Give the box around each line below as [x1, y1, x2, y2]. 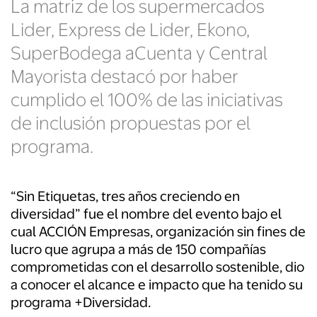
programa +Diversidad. [11, 294, 151, 311]
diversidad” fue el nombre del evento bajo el [11, 206, 282, 223]
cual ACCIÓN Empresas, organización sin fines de [11, 224, 306, 241]
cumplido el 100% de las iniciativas [11, 89, 283, 111]
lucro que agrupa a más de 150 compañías [11, 241, 266, 258]
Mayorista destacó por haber [11, 66, 238, 88]
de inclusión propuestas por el [11, 113, 250, 134]
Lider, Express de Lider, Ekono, [11, 19, 250, 41]
